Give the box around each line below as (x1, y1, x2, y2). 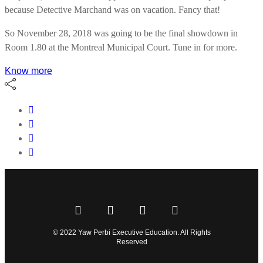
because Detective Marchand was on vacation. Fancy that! (5, 4, 220, 15)
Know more (5, 65, 52, 76)
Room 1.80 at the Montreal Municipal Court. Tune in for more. (5, 42, 237, 52)
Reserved (116, 237, 147, 246)
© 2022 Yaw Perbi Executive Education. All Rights (52, 228, 211, 237)
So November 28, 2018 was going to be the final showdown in (5, 28, 238, 38)
